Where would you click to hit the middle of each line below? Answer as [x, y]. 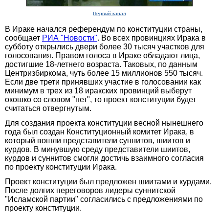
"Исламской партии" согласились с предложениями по [104, 199]
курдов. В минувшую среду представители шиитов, [98, 149]
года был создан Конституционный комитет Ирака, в [99, 131]
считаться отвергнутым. [48, 108]
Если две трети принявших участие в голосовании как [103, 82]
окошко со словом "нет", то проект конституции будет [100, 99]
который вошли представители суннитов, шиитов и [98, 140]
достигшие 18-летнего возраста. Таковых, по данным [101, 64]
